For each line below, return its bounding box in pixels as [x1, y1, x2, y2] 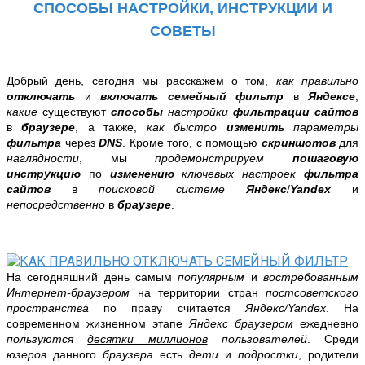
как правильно [275, 73, 358, 87]
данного [53, 347, 103, 361]
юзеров [7, 347, 53, 361]
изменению [109, 166, 182, 180]
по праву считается [89, 301, 245, 314]
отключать [7, 89, 75, 103]
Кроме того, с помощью [125, 135, 262, 149]
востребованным [263, 270, 359, 284]
